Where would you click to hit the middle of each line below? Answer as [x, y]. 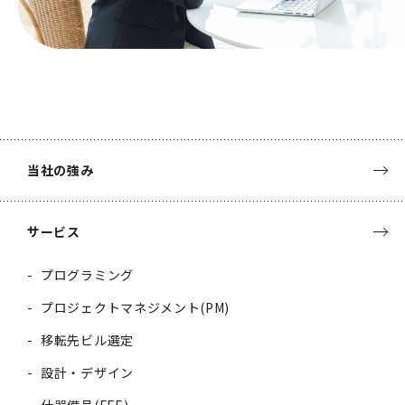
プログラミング [87, 274]
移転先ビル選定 [87, 339]
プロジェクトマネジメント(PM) [136, 307]
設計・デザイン [87, 372]
